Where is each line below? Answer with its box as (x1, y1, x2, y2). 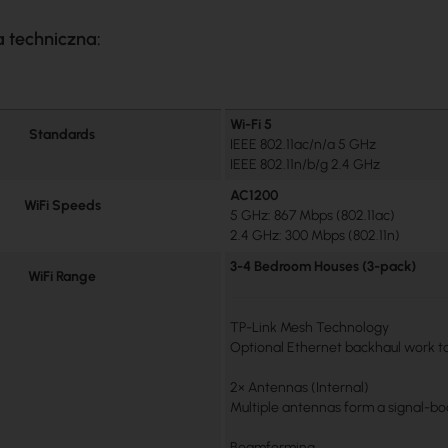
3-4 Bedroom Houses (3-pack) (230, 257, 417, 275)
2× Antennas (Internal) (230, 378, 370, 396)
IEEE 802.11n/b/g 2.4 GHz (230, 155, 381, 173)
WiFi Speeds (23, 196, 101, 214)
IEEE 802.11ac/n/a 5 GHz (230, 135, 377, 153)
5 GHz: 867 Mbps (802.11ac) (230, 206, 396, 224)
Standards (29, 125, 96, 143)
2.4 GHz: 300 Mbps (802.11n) (230, 226, 401, 244)
